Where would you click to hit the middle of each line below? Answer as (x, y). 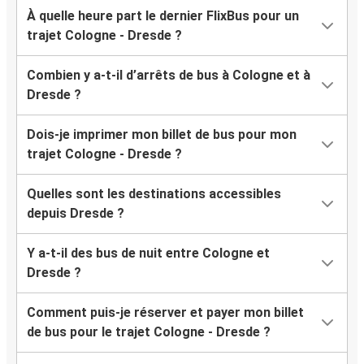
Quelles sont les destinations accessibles (154, 194)
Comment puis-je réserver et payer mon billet (165, 313)
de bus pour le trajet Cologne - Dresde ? (149, 332)
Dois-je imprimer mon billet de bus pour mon (162, 135)
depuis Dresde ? (76, 214)
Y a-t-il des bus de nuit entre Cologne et (148, 253)
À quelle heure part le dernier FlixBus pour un (163, 16)
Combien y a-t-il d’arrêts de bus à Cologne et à (169, 76)
